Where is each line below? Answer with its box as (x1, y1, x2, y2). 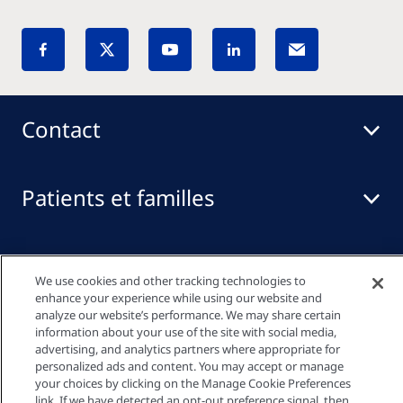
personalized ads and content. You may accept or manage (34, 358, 344, 374)
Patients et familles (22, 183, 215, 212)
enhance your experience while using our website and (34, 290, 322, 306)
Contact (22, 114, 101, 144)
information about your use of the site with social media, (34, 324, 336, 340)
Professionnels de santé (22, 251, 267, 281)
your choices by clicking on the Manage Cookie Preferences (34, 375, 351, 391)
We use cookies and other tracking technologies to (34, 273, 306, 289)
